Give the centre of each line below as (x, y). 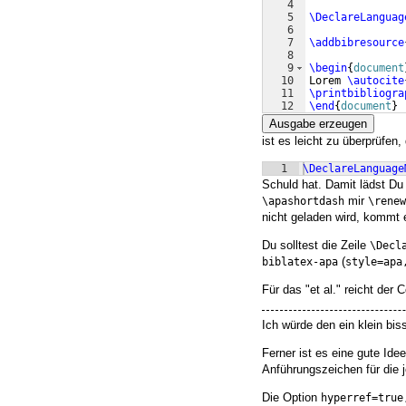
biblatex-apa (300, 262)
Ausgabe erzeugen (318, 124)
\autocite (376, 81)
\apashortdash (303, 202)
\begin (328, 68)
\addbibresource (357, 43)
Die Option (291, 397)
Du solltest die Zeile (316, 246)
